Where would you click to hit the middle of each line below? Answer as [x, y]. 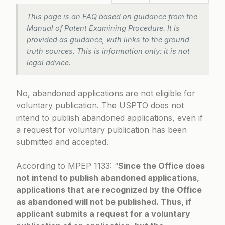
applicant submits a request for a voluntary [103, 214]
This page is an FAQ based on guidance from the [112, 16]
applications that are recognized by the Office [109, 190]
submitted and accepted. [62, 142]
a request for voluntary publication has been [101, 130]
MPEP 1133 [89, 166]
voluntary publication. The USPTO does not [100, 105]
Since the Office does [161, 166]
